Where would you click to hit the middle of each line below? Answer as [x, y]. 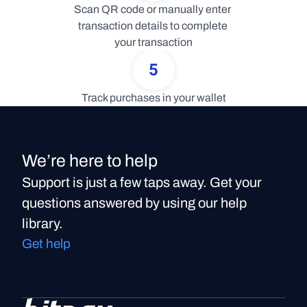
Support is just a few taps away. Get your [142, 182]
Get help [46, 244]
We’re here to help [90, 161]
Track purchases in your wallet [153, 98]
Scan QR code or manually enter [152, 9]
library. [42, 223]
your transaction [153, 42]
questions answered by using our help [134, 203]
